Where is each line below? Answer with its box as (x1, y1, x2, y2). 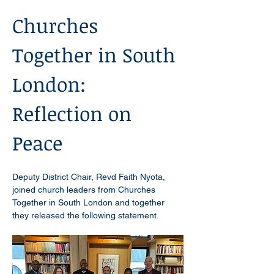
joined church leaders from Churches (12, 185, 158, 194)
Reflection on (12, 100, 137, 127)
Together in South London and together (12, 198, 167, 207)
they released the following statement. (12, 210, 159, 220)
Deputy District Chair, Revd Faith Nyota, (12, 172, 168, 182)
